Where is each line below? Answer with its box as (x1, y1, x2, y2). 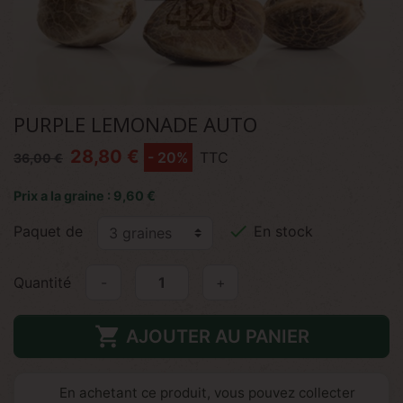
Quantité (13, 273, 71, 291)
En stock (249, 222, 313, 241)
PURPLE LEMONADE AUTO (13, 111, 257, 138)
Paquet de (13, 222, 83, 241)
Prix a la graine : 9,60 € (13, 188, 156, 203)
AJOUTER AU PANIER (125, 326, 309, 347)
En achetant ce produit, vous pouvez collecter (59, 384, 355, 401)
